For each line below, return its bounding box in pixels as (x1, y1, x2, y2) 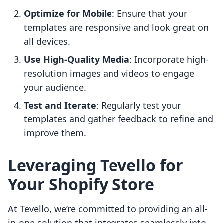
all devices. (24, 35, 70, 48)
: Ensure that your (112, 7, 187, 20)
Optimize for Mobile (24, 7, 112, 20)
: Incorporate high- (129, 53, 209, 66)
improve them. (24, 127, 86, 139)
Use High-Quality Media (24, 53, 129, 66)
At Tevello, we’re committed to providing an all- (8, 203, 208, 215)
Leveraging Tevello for (8, 154, 183, 176)
